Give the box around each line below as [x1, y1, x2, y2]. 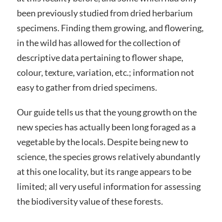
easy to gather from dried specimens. [16, 82, 157, 93]
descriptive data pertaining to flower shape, [16, 52, 183, 63]
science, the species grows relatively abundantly [16, 151, 200, 162]
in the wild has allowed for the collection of [16, 37, 180, 49]
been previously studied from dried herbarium [16, 7, 193, 19]
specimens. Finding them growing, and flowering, [16, 22, 204, 34]
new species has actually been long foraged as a [16, 121, 196, 132]
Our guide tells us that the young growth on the [16, 106, 197, 117]
